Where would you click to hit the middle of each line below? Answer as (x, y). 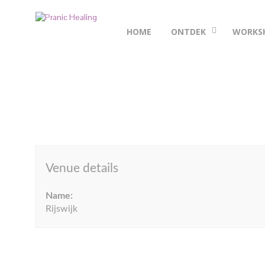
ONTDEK (188, 31)
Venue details (82, 168)
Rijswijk (62, 209)
